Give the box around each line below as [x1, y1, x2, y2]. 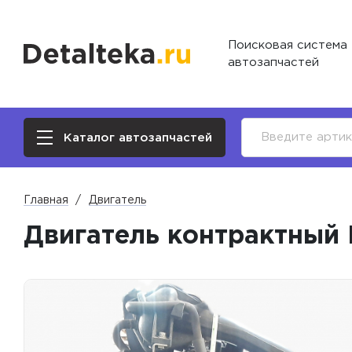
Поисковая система [228, 39, 348, 50]
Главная [24, 196, 68, 205]
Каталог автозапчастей [64, 132, 212, 143]
